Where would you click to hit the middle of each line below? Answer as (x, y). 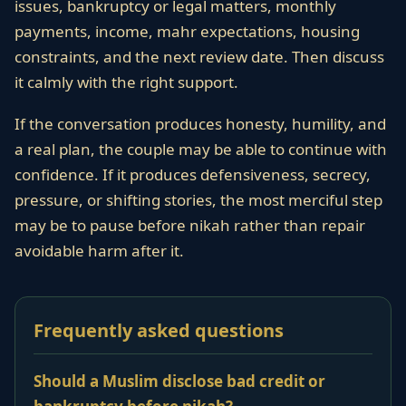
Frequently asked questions (159, 330)
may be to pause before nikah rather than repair (190, 225)
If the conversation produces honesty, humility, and (200, 124)
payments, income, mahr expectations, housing (187, 31)
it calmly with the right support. (126, 82)
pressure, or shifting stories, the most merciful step (198, 200)
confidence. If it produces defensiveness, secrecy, (193, 174)
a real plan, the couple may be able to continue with (201, 149)
